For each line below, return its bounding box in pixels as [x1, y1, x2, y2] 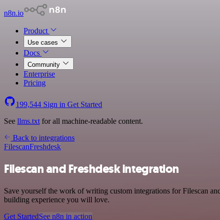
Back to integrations [11, 134, 75, 142]
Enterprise [24, 70, 55, 78]
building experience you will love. [4, 195, 110, 204]
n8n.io [4, 9, 24, 17]
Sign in [41, 100, 67, 109]
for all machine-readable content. [40, 117, 143, 125]
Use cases [27, 39, 60, 46]
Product [24, 27, 50, 35]
